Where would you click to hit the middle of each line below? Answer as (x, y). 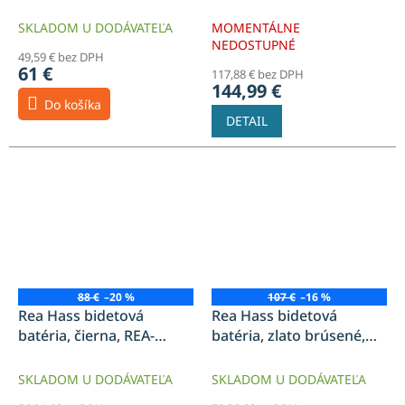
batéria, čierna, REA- (86, 335)
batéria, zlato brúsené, (288, 335)
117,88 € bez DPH (258, 74)
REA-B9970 (248, 355)
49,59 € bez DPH (61, 57)
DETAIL (247, 120)
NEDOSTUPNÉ (254, 44)
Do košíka (73, 104)
